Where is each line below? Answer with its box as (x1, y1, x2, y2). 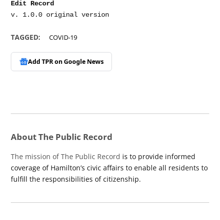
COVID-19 (49, 33, 78, 42)
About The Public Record (11, 131, 113, 142)
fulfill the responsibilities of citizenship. (11, 174, 141, 184)
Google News (63, 57, 104, 66)
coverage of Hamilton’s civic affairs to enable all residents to (11, 163, 208, 172)
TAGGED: (11, 32, 41, 42)
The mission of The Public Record (11, 151, 121, 161)
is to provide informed (120, 151, 196, 161)
